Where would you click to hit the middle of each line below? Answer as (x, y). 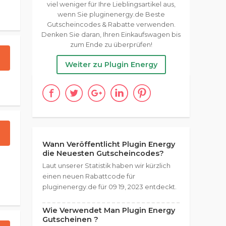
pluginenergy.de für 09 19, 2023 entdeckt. (109, 187)
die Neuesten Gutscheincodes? (103, 153)
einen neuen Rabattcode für (89, 176)
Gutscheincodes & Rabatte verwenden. (111, 24)
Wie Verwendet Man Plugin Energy (109, 210)
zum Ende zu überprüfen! (111, 45)
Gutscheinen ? (70, 219)
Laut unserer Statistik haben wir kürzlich (106, 166)
